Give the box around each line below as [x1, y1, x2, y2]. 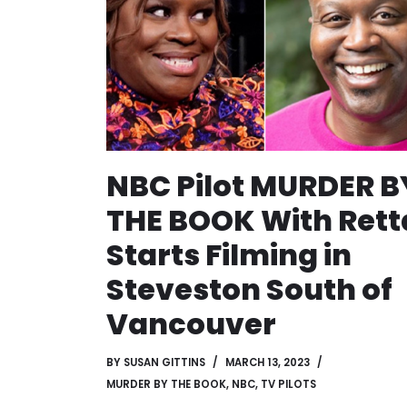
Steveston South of [106, 269, 392, 311]
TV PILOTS [261, 377, 316, 392]
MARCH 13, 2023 [225, 355, 310, 371]
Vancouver [106, 303, 276, 345]
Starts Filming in [106, 234, 352, 276]
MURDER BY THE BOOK [106, 377, 226, 392]
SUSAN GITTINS [124, 355, 205, 371]
